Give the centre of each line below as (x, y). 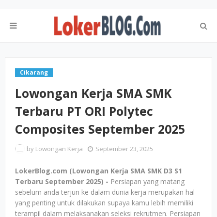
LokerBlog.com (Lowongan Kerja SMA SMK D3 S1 (99, 171)
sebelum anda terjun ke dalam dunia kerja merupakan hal (105, 192)
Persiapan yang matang (147, 181)
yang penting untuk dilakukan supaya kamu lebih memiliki (104, 203)
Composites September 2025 (100, 129)
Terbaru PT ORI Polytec (84, 111)
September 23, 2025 (124, 149)
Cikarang (34, 72)
